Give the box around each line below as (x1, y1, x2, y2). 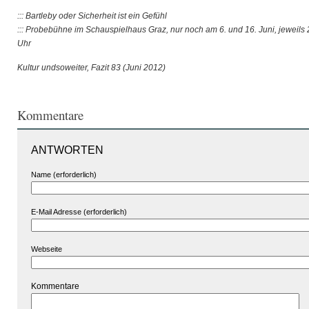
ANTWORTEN (31, 144, 103, 156)
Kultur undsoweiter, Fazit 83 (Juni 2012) (17, 63, 166, 72)
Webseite (31, 245, 62, 253)
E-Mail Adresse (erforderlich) (31, 208, 127, 216)
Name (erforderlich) (31, 170, 97, 179)
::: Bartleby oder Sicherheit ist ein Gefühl (17, 11, 167, 21)
